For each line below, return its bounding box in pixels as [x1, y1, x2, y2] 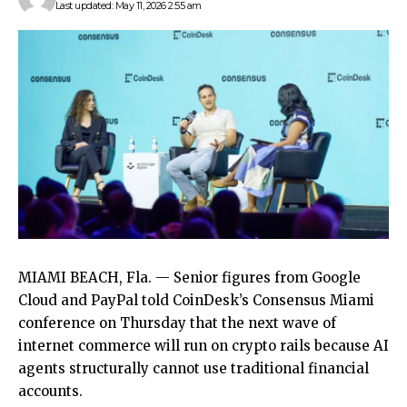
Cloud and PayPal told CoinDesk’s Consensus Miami [18, 291, 374, 309]
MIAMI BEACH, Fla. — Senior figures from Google [18, 268, 361, 286]
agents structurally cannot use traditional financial [18, 359, 369, 377]
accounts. [18, 382, 83, 400]
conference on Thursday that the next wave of [18, 313, 336, 332]
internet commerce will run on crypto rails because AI [18, 336, 389, 354]
